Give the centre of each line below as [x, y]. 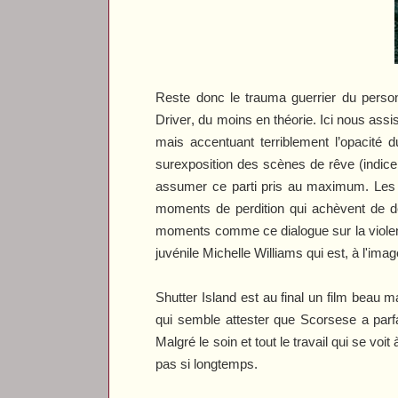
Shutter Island [196, 297]
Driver [174, 119]
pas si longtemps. [207, 363]
